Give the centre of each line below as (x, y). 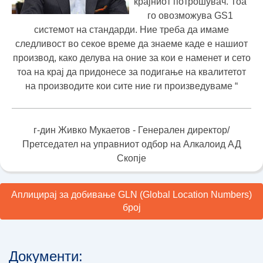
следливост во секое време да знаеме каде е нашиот (131, 44)
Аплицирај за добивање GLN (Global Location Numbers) (131, 195)
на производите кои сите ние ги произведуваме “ (131, 86)
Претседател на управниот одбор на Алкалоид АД (131, 144)
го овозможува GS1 (190, 16)
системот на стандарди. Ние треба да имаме (131, 30)
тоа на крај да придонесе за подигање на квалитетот (131, 72)
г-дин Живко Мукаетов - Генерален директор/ (131, 130)
